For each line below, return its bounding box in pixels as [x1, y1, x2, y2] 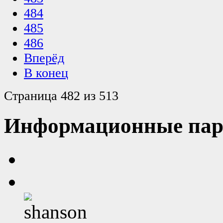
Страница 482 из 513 [4, 89, 118, 104]
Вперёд [24, 51, 64, 66]
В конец [24, 66, 68, 81]
